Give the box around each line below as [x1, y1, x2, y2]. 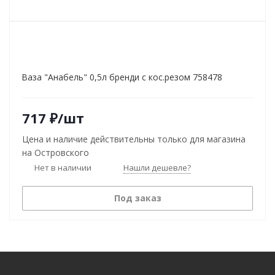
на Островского [22, 147, 89, 158]
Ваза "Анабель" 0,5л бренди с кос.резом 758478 [21, 71, 222, 83]
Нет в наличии [34, 161, 91, 173]
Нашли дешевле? [123, 162, 191, 173]
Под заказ [114, 192, 161, 204]
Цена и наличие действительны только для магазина [22, 133, 246, 145]
